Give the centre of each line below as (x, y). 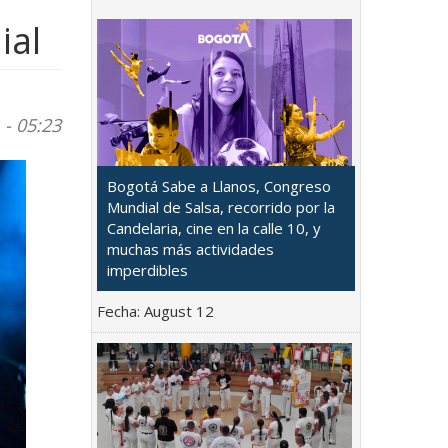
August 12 (179, 310)
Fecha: (120, 310)
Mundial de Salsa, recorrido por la (221, 206)
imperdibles (147, 269)
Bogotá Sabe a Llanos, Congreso (219, 185)
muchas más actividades (190, 248)
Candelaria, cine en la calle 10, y (214, 227)
